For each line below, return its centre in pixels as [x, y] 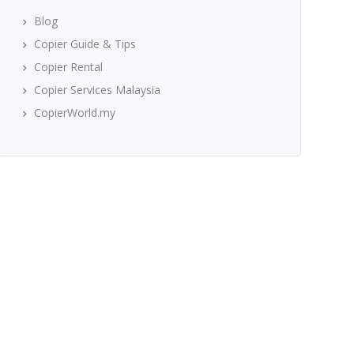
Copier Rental [68, 67]
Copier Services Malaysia [97, 90]
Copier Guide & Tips [85, 44]
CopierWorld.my [74, 113]
